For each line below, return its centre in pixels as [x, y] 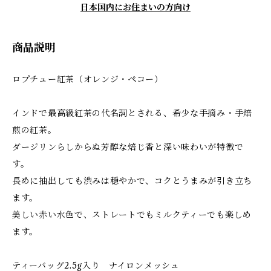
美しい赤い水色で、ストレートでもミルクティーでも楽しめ [132, 214]
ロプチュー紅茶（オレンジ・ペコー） [88, 79]
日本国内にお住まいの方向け [135, 7]
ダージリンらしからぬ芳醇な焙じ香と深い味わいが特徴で [128, 147]
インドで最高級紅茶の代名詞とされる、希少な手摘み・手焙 [132, 113]
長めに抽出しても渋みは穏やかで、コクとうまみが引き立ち [132, 181]
